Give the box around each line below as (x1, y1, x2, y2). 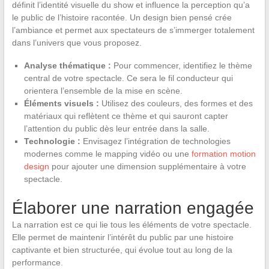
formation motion (191, 148, 256, 159)
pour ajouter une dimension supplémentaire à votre (49, 161, 246, 171)
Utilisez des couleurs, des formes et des (98, 98, 253, 108)
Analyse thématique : (23, 60, 111, 70)
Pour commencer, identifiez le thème (110, 60, 252, 70)
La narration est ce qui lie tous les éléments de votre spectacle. (11, 219, 252, 229)
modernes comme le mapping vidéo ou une (23, 148, 192, 159)
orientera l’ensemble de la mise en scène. (23, 85, 183, 95)
